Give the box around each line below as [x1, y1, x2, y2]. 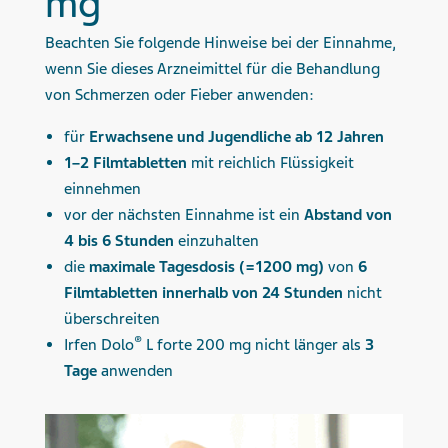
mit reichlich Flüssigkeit [191, 153, 355, 174]
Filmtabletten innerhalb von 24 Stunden [64, 283, 344, 304]
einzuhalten [178, 231, 260, 252]
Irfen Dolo [64, 335, 135, 356]
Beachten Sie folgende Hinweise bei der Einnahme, [45, 33, 396, 54]
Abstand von [304, 205, 393, 226]
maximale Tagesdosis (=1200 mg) [89, 257, 325, 278]
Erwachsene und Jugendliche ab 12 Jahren [89, 127, 385, 148]
